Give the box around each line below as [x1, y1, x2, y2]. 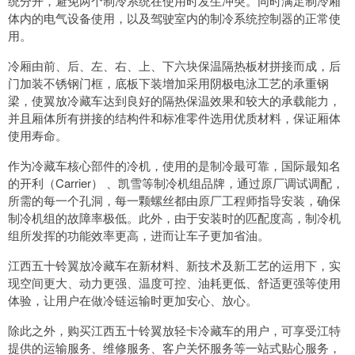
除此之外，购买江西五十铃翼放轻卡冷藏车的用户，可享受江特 [8, 322, 341, 339]
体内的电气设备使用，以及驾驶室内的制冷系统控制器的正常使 [8, 10, 341, 27]
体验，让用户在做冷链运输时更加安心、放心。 [8, 292, 258, 309]
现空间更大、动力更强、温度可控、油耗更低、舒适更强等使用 [8, 274, 341, 292]
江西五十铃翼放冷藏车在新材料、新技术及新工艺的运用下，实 [8, 257, 341, 274]
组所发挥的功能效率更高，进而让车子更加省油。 [8, 227, 269, 244]
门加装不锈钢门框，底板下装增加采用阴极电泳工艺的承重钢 [8, 74, 329, 92]
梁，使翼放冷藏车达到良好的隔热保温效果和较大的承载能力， [8, 92, 341, 109]
